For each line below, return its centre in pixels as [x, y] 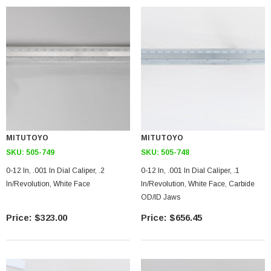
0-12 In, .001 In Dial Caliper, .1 [190, 171]
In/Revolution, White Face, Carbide [198, 184]
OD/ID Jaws [161, 197]
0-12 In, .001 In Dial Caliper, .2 [55, 171]
